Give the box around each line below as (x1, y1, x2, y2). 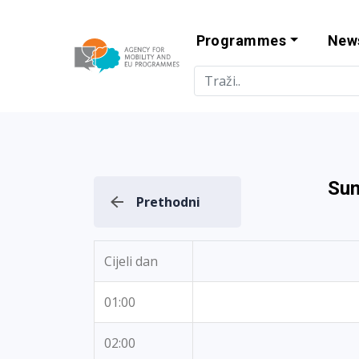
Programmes (196, 32, 287, 49)
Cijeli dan (104, 252, 158, 270)
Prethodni (136, 193, 200, 211)
